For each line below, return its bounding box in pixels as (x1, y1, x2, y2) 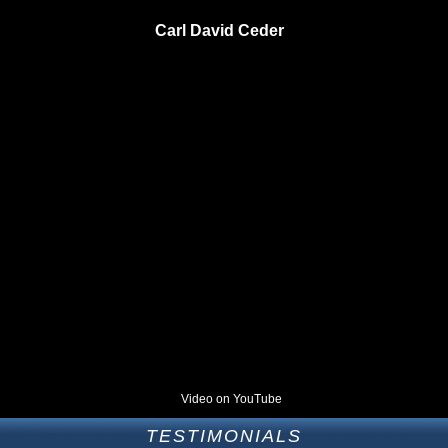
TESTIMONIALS (146, 425, 302, 446)
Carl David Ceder (154, 21, 284, 39)
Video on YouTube (181, 391, 282, 406)
